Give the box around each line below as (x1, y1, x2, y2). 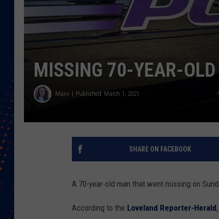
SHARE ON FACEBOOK (129, 145, 191, 153)
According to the (72, 202, 127, 213)
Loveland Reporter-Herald (127, 202, 217, 213)
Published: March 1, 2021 (76, 90, 139, 98)
